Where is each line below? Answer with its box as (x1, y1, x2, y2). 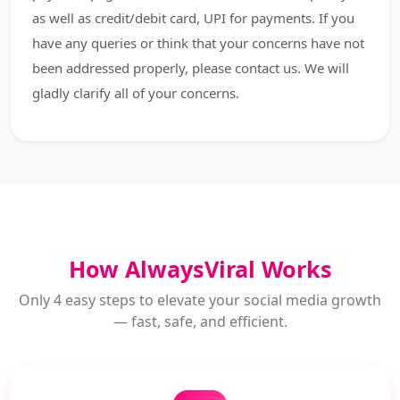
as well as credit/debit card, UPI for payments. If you (32, 9, 354, 27)
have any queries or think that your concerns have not (32, 34, 364, 52)
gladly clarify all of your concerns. (32, 84, 239, 102)
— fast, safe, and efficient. (112, 312, 287, 331)
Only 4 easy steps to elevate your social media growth (19, 290, 381, 310)
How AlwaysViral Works (68, 254, 332, 284)
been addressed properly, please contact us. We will (32, 59, 349, 77)
